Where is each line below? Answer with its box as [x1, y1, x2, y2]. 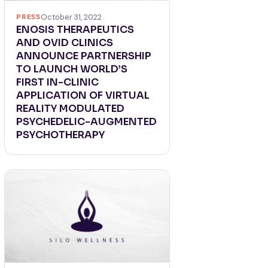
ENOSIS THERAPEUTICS [16, 23, 135, 36]
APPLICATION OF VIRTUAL [16, 89, 150, 102]
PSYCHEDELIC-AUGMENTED [16, 115, 157, 129]
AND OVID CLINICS [16, 36, 114, 50]
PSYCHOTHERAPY [16, 129, 105, 142]
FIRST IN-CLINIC [16, 76, 99, 89]
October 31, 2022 [40, 12, 102, 23]
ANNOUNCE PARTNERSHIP [16, 50, 152, 63]
